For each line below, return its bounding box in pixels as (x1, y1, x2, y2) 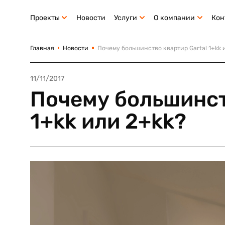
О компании (154, 13, 195, 22)
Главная (30, 44, 54, 52)
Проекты (30, 13, 60, 22)
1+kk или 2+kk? (30, 109, 186, 134)
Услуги (114, 13, 138, 22)
